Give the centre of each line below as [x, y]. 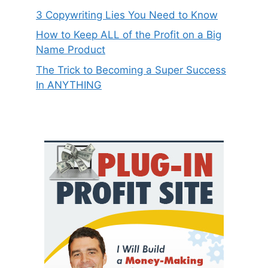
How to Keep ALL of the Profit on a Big [129, 35]
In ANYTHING [69, 85]
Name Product [71, 50]
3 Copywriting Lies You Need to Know [127, 15]
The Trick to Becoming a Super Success [131, 70]
